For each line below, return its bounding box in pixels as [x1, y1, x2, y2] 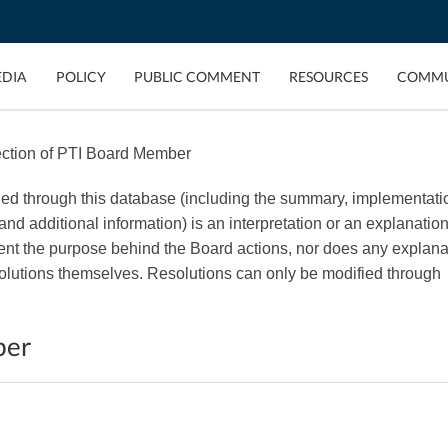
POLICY [55, 67, 106, 85]
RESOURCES [289, 67, 369, 85]
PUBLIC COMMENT [134, 67, 261, 85]
